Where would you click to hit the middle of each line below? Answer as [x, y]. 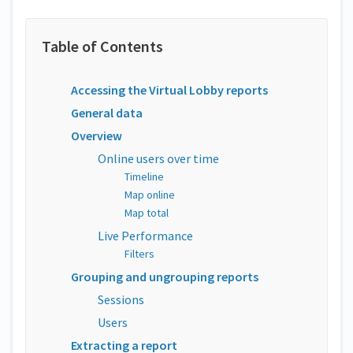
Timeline [144, 176]
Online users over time [158, 158]
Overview [97, 136]
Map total [147, 213]
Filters [139, 254]
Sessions [121, 299]
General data [107, 113]
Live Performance [145, 236]
